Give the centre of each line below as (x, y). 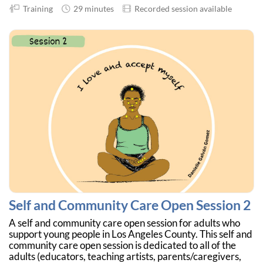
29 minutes (92, 9)
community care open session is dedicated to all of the (122, 245)
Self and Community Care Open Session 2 (130, 205)
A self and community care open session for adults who (124, 223)
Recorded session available (181, 9)
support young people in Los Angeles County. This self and (131, 234)
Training (36, 9)
